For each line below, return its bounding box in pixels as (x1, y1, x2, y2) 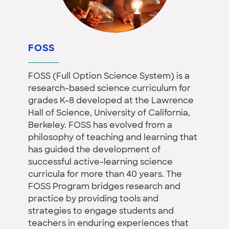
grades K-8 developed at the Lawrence (28, 97, 194, 105)
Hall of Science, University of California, (28, 109, 190, 118)
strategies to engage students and (28, 207, 174, 216)
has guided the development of (28, 146, 161, 154)
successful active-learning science (28, 158, 173, 167)
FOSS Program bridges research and (28, 182, 180, 191)
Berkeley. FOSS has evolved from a (28, 121, 172, 130)
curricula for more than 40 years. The (28, 170, 182, 179)
